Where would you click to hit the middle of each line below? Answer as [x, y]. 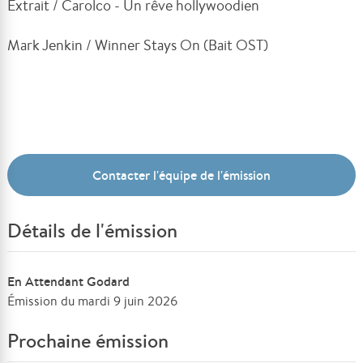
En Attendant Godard [69, 281]
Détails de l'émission [93, 230]
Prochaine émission [88, 340]
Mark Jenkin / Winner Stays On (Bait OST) [138, 44]
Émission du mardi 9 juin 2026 [93, 301]
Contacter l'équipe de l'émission [181, 175]
